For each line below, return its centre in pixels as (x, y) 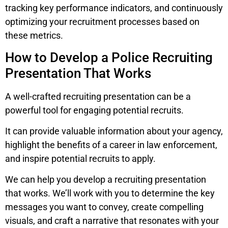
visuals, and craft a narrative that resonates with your (112, 221)
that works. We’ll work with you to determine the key (110, 193)
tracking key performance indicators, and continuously (114, 8)
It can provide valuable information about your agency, (114, 131)
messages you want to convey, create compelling (104, 207)
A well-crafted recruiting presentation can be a (98, 96)
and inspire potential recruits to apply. (80, 158)
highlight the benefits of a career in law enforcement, (111, 145)
